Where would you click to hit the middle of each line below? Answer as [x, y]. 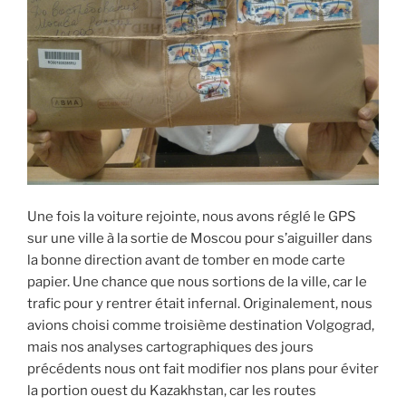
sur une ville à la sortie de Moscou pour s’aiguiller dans [200, 238]
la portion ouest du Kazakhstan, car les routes [172, 390]
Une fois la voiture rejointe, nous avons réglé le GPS [192, 216]
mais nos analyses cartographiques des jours [170, 347]
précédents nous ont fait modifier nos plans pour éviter [203, 368]
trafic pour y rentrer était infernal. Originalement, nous [200, 303]
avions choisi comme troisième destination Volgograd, [201, 325]
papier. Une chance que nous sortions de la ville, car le [197, 281]
